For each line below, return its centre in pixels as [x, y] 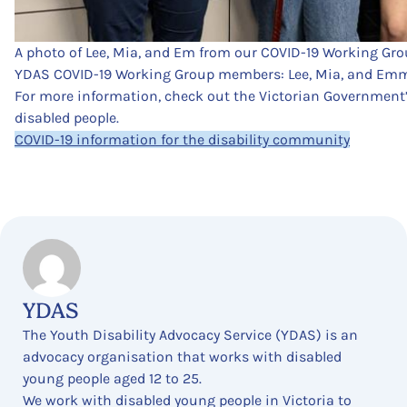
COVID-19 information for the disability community [182, 139]
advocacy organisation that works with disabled [182, 356]
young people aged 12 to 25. [112, 378]
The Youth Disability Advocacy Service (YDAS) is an [190, 334]
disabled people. [67, 117]
